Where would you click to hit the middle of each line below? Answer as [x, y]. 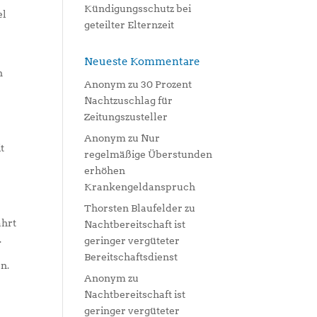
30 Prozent [167, 84]
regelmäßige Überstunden [149, 154]
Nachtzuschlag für [129, 100]
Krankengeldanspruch [140, 187]
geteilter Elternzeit [129, 25]
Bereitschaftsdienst [131, 257]
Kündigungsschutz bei [138, 8]
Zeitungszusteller [126, 117]
